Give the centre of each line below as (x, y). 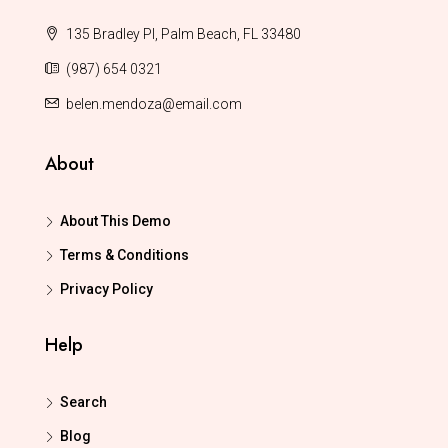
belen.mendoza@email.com (154, 104)
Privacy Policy (106, 289)
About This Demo (115, 221)
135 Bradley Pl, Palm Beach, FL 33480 (182, 34)
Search (83, 402)
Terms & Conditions (124, 255)
